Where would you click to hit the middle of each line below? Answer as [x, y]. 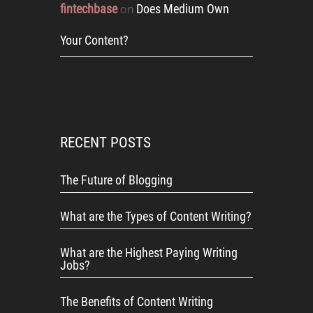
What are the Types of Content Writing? [156, 216]
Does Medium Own [183, 9]
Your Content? [94, 40]
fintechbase [89, 9]
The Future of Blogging [116, 180]
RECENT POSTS [105, 143]
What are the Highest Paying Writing [149, 253]
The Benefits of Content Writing [137, 301]
